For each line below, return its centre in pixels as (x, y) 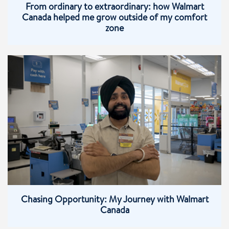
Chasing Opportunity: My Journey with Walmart (114, 201)
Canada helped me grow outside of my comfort (114, 19)
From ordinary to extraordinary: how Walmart (114, 8)
